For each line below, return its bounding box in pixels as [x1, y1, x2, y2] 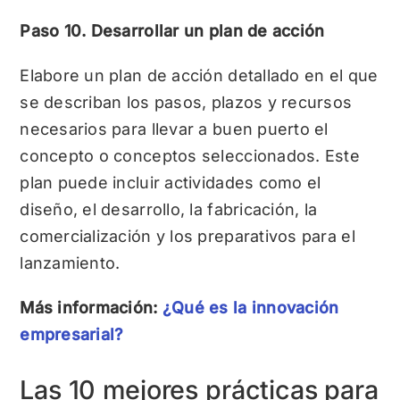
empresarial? [20, 324, 124, 344]
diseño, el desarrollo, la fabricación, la [20, 199, 318, 219]
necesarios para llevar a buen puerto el [20, 119, 329, 138]
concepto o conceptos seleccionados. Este [20, 146, 361, 165]
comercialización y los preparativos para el [20, 226, 355, 246]
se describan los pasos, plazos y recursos [20, 92, 353, 112]
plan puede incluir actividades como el [20, 172, 321, 192]
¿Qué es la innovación [162, 297, 339, 317]
